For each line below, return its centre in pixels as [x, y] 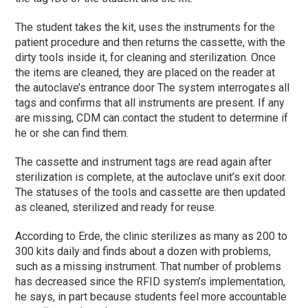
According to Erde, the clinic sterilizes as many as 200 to [152, 236]
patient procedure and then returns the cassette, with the [151, 42]
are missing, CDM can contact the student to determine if [152, 118]
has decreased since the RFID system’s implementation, [151, 281]
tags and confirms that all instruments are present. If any [150, 102]
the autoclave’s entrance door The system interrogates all [153, 87]
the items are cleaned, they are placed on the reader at [145, 72]
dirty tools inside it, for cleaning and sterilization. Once [146, 57]
